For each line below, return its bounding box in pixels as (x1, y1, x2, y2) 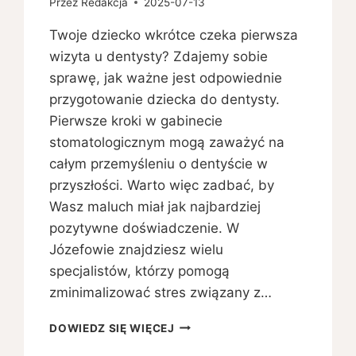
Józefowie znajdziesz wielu (49, 241, 224, 257)
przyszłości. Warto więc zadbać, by (49, 176, 275, 193)
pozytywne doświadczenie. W (49, 219, 240, 236)
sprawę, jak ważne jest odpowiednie (49, 69, 283, 86)
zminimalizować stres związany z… (49, 284, 273, 300)
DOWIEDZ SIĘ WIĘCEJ (49, 321, 175, 335)
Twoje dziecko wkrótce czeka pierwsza (49, 26, 299, 43)
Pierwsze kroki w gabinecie (49, 112, 223, 129)
